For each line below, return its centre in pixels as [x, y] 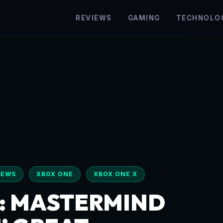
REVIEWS [94, 18]
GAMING [144, 18]
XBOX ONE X [115, 174]
